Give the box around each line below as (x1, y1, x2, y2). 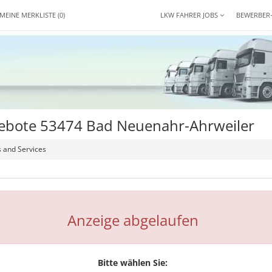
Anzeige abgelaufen (67, 210, 199, 230)
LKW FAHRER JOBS (160, 10, 220, 19)
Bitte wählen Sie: (98, 257, 168, 268)
